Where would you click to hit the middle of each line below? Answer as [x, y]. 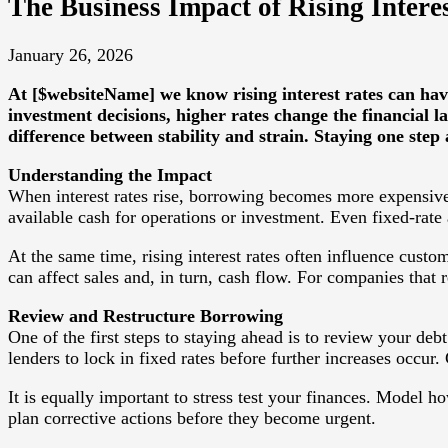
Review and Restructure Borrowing [145, 316]
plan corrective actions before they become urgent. [192, 418]
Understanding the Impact [110, 175]
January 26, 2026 [70, 55]
